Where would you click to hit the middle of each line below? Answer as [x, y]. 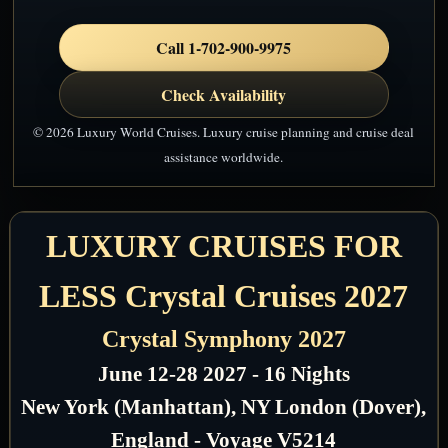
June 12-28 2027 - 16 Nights [223, 373]
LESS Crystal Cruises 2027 [224, 295]
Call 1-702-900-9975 [224, 47]
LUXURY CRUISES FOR [223, 245]
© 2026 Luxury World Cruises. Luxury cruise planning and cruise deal [224, 131]
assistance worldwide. [224, 156]
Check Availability [224, 94]
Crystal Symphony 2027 [223, 338]
